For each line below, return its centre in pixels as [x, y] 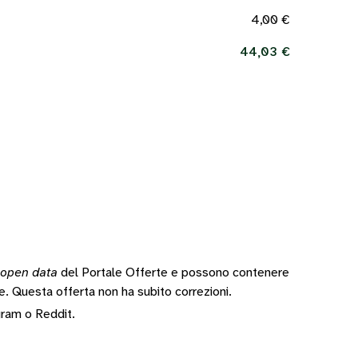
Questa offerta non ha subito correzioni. [122, 292]
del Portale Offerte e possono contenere [173, 273]
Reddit [54, 314]
